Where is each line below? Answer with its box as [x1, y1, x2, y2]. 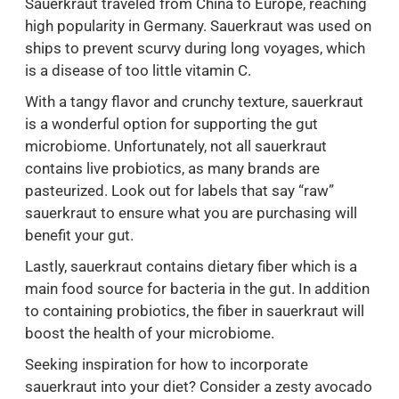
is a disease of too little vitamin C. [25, 61, 251, 80]
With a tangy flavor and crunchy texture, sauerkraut [25, 93, 363, 111]
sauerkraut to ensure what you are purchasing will [25, 204, 357, 223]
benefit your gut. [25, 226, 134, 245]
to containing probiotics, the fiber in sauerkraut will [25, 302, 364, 321]
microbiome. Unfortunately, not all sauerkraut [25, 137, 327, 156]
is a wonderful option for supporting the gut [25, 115, 318, 134]
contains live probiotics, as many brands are [25, 159, 320, 178]
